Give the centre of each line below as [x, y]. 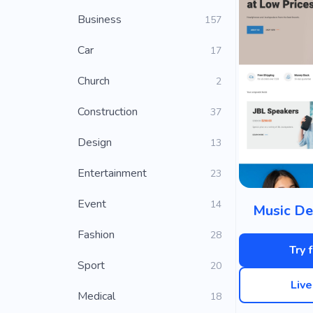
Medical [96, 296]
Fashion [96, 235]
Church [94, 81]
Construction [108, 112]
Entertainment [112, 173]
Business [100, 20]
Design [95, 143]
